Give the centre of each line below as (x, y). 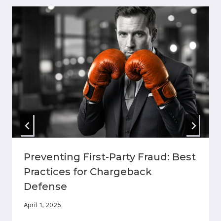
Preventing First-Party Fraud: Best (110, 157)
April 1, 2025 (42, 205)
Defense (45, 187)
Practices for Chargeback (88, 172)
